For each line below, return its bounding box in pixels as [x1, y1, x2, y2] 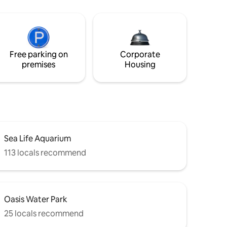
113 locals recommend [4, 147, 86, 158]
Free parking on [9, 49, 68, 60]
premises [22, 59, 55, 70]
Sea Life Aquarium [4, 133, 71, 144]
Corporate [120, 49, 160, 60]
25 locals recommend [4, 208, 84, 219]
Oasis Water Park [4, 194, 67, 205]
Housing [124, 59, 156, 70]
